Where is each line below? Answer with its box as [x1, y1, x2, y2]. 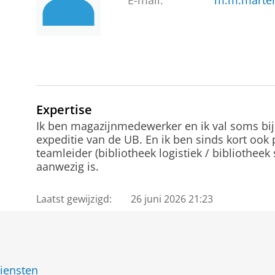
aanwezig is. [36, 158, 99, 174]
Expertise [36, 101, 92, 118]
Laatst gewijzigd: [36, 192, 112, 206]
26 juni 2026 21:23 [131, 192, 214, 206]
